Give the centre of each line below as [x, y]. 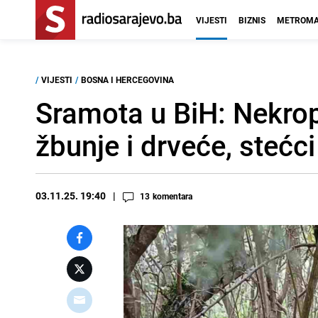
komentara [172, 196]
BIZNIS [252, 20]
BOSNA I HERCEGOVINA [127, 79]
